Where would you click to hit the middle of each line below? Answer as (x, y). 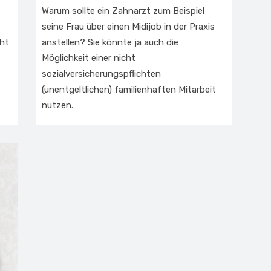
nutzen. (57, 105)
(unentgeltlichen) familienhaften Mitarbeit (129, 90)
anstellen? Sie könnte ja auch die (110, 42)
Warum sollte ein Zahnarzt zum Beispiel (123, 11)
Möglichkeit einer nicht (89, 58)
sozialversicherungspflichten (101, 74)
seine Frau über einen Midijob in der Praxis (128, 27)
